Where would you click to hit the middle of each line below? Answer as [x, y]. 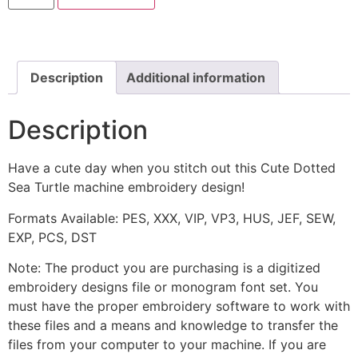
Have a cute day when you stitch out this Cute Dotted [172, 168]
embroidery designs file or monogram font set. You [163, 286]
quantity [32, 72]
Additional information [196, 78]
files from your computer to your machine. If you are [167, 344]
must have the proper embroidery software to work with [179, 306]
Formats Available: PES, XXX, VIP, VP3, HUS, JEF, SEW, [172, 218]
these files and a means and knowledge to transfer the [173, 325]
